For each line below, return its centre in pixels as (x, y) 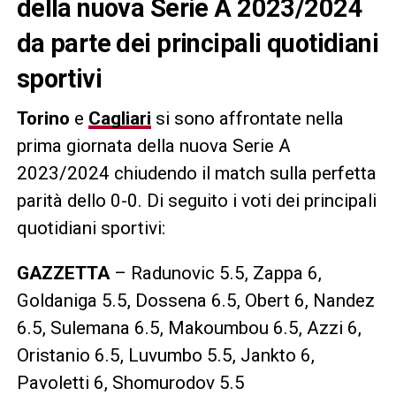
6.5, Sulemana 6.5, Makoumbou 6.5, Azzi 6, (189, 327)
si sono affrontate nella (247, 118)
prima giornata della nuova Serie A (153, 145)
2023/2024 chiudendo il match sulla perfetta (196, 173)
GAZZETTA (63, 273)
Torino (43, 118)
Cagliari (119, 118)
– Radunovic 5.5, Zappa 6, (215, 273)
